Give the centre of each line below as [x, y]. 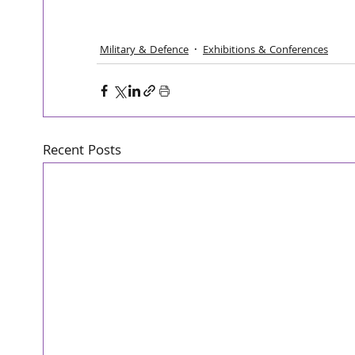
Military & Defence [144, 51]
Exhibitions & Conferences [265, 51]
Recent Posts [82, 152]
